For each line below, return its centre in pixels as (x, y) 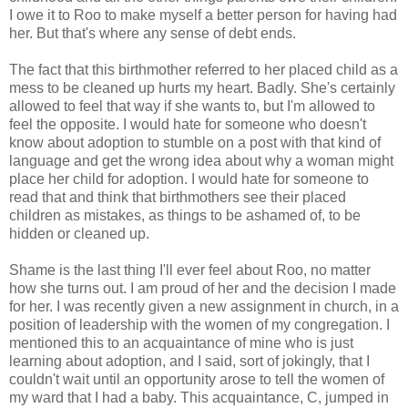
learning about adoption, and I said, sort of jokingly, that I (189, 361)
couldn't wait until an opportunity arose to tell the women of (197, 379)
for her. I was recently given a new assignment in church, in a (204, 306)
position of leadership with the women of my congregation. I (199, 324)
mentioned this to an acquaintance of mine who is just (181, 342)
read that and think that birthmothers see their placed (178, 197)
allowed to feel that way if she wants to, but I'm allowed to (192, 106)
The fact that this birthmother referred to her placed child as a (204, 69)
